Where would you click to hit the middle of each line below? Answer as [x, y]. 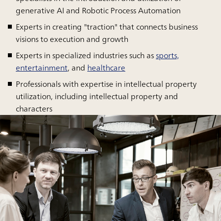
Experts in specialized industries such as [86, 55]
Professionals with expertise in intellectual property [106, 84]
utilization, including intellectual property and [97, 96]
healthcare [106, 67]
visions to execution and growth [72, 39]
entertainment [42, 67]
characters [34, 108]
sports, [167, 55]
